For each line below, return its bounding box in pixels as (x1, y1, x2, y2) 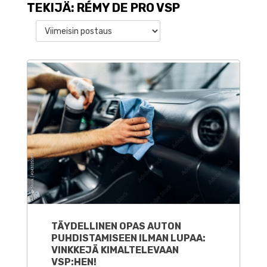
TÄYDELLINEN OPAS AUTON (51, 221, 181, 232)
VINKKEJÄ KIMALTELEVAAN (51, 244, 179, 256)
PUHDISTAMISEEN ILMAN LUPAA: (51, 232, 206, 244)
